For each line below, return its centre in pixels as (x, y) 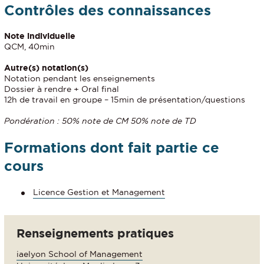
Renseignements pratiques (95, 233)
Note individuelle (40, 36)
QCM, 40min (29, 46)
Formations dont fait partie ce (112, 147)
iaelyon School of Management (80, 254)
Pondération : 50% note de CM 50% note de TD (100, 121)
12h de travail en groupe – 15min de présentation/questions (125, 99)
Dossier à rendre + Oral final (62, 89)
